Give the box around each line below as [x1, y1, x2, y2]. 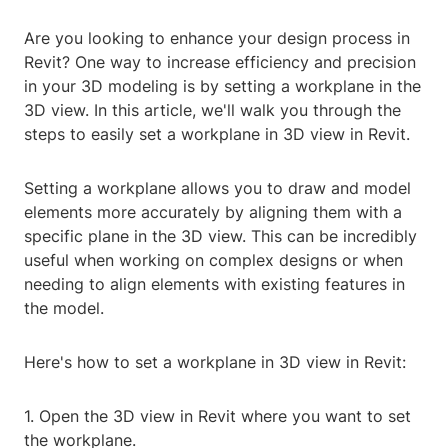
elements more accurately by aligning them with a [24, 202, 402, 223]
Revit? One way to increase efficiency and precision [24, 52, 416, 73]
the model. [24, 298, 104, 319]
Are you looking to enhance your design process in [24, 28, 410, 49]
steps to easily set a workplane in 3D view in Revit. [24, 124, 410, 145]
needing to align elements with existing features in [24, 274, 405, 295]
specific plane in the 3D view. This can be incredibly [24, 226, 417, 247]
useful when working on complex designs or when [24, 250, 403, 271]
